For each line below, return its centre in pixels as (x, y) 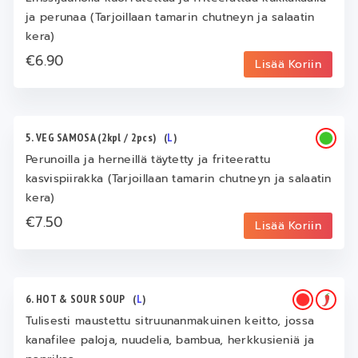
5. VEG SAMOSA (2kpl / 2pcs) (95, 137)
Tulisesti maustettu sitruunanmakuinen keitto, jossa (170, 321)
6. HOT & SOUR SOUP (80, 299)
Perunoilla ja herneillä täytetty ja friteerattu (148, 159)
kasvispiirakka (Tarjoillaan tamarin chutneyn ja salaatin (179, 179)
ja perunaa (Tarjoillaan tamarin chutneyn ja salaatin (170, 17)
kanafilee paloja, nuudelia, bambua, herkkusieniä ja (170, 340)
